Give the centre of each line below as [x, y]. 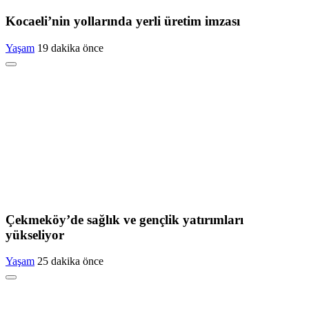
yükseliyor [35, 235]
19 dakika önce [70, 48]
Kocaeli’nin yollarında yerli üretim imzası [123, 21]
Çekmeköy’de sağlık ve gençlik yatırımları [124, 219]
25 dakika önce [70, 261]
